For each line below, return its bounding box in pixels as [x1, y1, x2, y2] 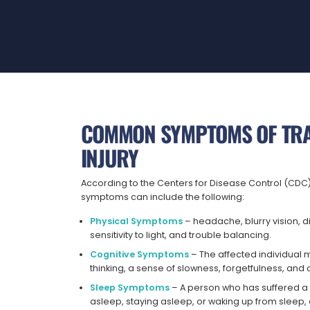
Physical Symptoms [90, 215, 183, 227]
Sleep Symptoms [90, 282, 170, 294]
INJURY [80, 141, 138, 174]
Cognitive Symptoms [90, 248, 190, 260]
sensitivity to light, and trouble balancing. [90, 228, 272, 241]
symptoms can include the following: [80, 190, 244, 203]
